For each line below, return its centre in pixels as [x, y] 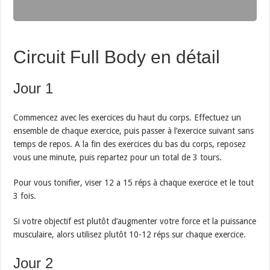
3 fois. [25, 196]
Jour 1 [33, 88]
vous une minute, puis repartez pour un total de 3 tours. [118, 157]
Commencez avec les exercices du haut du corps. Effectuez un [127, 117]
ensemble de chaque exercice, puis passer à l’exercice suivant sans [134, 130]
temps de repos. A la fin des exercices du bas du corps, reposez [130, 144]
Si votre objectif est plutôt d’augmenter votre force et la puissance [135, 221]
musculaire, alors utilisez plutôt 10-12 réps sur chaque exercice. [130, 234]
